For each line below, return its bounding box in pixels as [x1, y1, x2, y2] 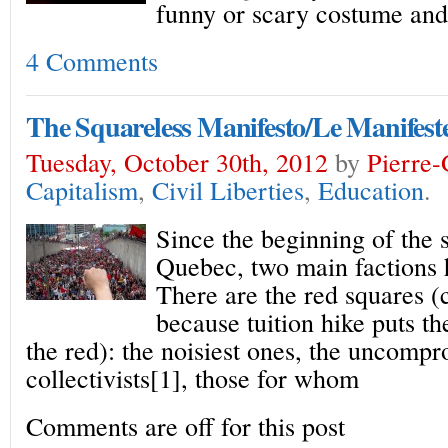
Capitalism [26, 172, 138, 207]
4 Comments [26, 43, 158, 78]
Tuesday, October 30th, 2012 [26, 144, 328, 179]
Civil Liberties [152, 172, 304, 207]
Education [318, 172, 424, 207]
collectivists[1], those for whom [26, 360, 359, 395]
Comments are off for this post [26, 408, 345, 443]
